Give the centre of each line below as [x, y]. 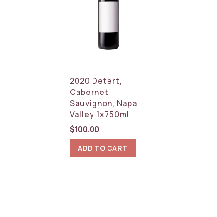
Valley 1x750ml [100, 114]
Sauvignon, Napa [104, 103]
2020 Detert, [96, 81]
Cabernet [89, 92]
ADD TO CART [103, 148]
